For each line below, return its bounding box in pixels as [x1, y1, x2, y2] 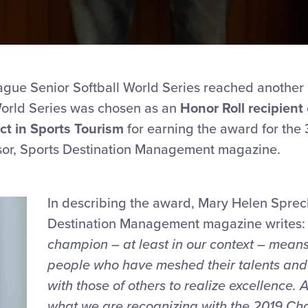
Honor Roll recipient [180, 100, 307, 117]
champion [47, 236, 111, 253]
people [47, 257, 93, 274]
